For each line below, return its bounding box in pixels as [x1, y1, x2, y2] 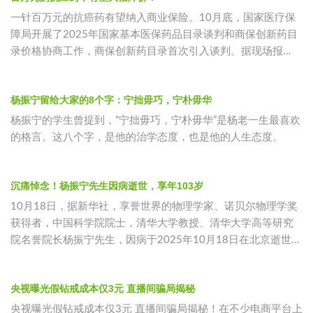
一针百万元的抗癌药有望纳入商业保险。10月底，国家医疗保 [10, 13, 296, 24]
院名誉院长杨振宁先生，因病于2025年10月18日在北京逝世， [10, 235, 302, 246]
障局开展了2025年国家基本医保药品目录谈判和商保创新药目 [10, 29, 298, 41]
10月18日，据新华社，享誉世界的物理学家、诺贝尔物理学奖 [10, 201, 298, 212]
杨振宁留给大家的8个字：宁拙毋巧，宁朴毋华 [10, 94, 212, 106]
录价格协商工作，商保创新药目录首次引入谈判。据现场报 [10, 46, 283, 57]
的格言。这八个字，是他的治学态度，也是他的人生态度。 [10, 132, 283, 143]
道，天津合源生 [10, 63, 84, 74]
